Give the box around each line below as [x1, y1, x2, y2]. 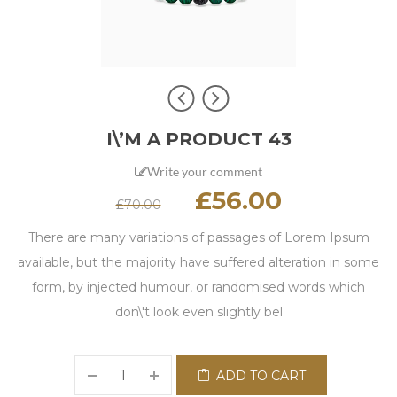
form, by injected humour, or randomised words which [32, 279, 365, 295]
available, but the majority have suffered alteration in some [18, 254, 379, 270]
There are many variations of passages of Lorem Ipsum [27, 230, 370, 245]
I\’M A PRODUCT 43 [105, 128, 292, 150]
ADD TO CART [216, 368, 306, 384]
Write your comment [147, 164, 262, 179]
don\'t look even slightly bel [114, 304, 283, 320]
